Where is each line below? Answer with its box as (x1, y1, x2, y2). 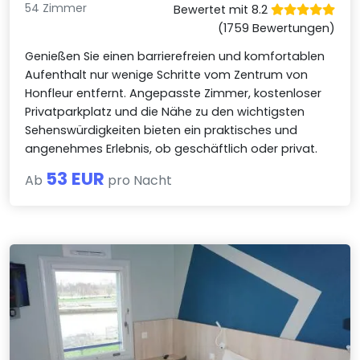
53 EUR (46, 166, 105, 191)
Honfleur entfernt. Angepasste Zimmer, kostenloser (25, 84, 322, 101)
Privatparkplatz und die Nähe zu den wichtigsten (25, 103, 305, 120)
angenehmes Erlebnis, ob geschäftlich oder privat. (25, 140, 318, 157)
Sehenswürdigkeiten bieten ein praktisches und (25, 121, 298, 138)
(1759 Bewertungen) (217, 19, 335, 36)
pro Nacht (104, 170, 173, 190)
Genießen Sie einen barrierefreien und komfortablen (25, 47, 325, 64)
